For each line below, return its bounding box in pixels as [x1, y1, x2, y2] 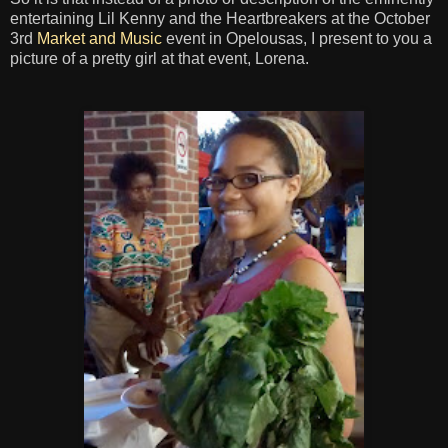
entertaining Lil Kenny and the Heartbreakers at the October [10, 9, 430, 27]
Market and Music [37, 29, 162, 47]
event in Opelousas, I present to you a [162, 29, 432, 47]
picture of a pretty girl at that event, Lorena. [10, 49, 309, 67]
